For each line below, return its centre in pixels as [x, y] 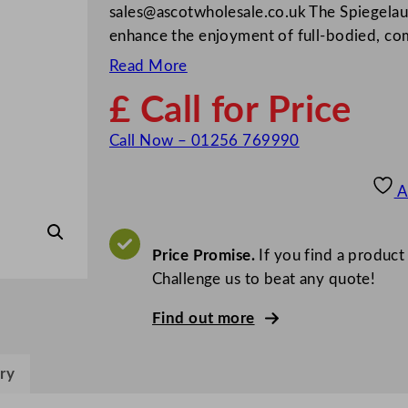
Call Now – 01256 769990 [204, 140]
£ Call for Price [230, 111]
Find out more [204, 318]
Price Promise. [204, 255]
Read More [148, 66]
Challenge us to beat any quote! [264, 279]
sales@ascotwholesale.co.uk [208, 13]
